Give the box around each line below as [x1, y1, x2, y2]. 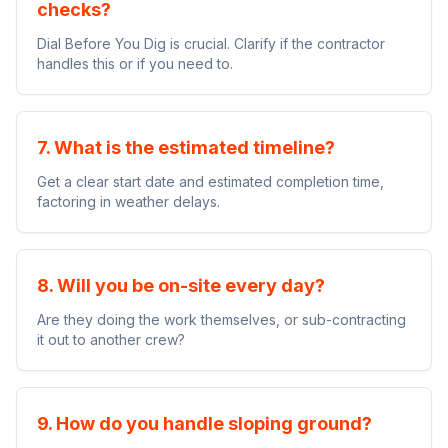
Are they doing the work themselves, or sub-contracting [37, 311, 406, 328]
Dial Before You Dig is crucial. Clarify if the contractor [37, 35, 385, 52]
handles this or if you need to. [37, 55, 233, 72]
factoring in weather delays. [37, 193, 220, 210]
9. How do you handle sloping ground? [37, 413, 372, 434]
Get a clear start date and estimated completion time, [37, 173, 384, 190]
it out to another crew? [37, 331, 185, 348]
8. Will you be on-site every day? [37, 275, 325, 296]
